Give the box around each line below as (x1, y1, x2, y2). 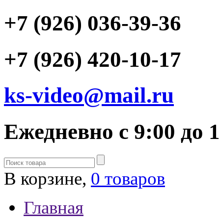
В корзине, (4, 168, 91, 189)
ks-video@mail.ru (4, 83, 174, 108)
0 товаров (91, 168, 165, 189)
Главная (24, 197, 83, 218)
